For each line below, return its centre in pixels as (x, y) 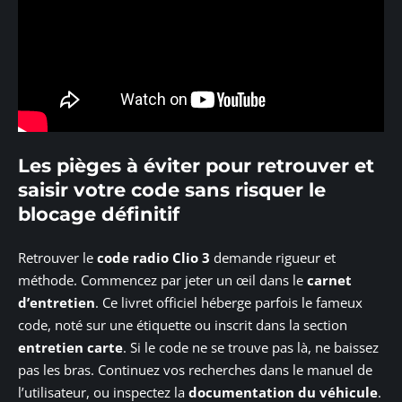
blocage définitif (99, 214)
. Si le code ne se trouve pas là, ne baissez (251, 347)
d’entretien (57, 302)
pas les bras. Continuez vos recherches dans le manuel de (195, 369)
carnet (329, 280)
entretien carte (70, 347)
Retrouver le (57, 257)
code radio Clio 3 (153, 257)
